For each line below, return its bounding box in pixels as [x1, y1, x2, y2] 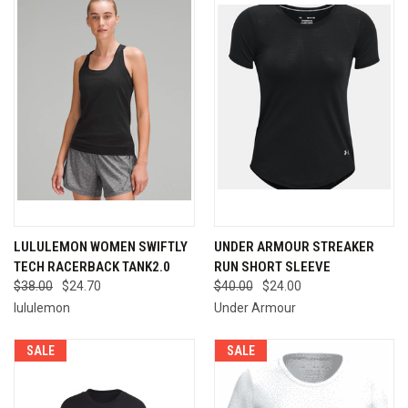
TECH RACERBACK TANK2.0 [14, 258, 170, 275]
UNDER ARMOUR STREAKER [213, 238, 374, 255]
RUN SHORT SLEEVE [213, 258, 331, 275]
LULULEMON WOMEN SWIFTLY [14, 238, 188, 255]
